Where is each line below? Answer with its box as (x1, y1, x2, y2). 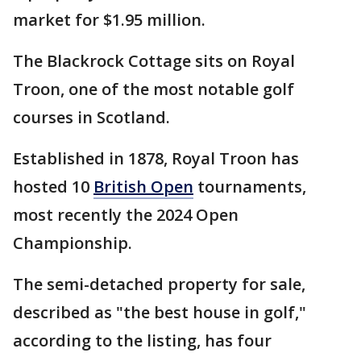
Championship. (13, 232, 132, 255)
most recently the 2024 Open (13, 204, 239, 226)
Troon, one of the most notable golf (13, 78, 294, 101)
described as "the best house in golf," (13, 301, 306, 324)
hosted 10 (13, 176, 93, 198)
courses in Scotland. (13, 106, 170, 129)
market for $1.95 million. (13, 9, 205, 31)
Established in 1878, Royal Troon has (13, 147, 299, 170)
